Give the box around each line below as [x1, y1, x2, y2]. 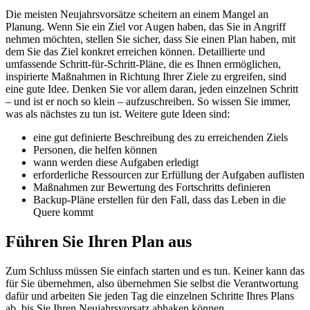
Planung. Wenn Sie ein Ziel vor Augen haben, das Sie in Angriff [6, 21, 286, 33]
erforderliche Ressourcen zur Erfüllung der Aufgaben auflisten [33, 169, 304, 181]
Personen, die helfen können [33, 144, 157, 156]
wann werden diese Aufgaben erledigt [33, 156, 199, 169]
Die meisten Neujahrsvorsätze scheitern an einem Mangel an [6, 8, 268, 21]
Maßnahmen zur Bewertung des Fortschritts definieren [33, 181, 271, 194]
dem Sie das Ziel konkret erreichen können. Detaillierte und [6, 46, 265, 58]
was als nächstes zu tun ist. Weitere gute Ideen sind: [6, 108, 230, 120]
